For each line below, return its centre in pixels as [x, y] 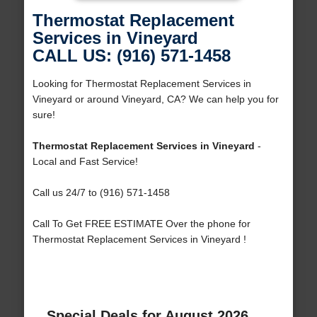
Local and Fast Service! [85, 162]
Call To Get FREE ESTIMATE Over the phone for [141, 224]
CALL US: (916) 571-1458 [131, 56]
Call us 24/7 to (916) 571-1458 [101, 193]
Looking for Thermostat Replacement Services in [142, 84]
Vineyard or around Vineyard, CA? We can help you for [155, 99]
